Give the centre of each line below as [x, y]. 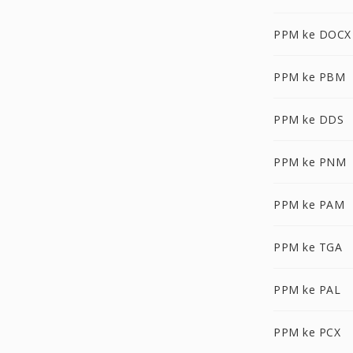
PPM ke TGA [308, 247]
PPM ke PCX [307, 332]
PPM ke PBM [309, 77]
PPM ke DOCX [312, 34]
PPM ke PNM [310, 162]
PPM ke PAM [309, 204]
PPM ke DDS [308, 119]
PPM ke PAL [307, 290]
